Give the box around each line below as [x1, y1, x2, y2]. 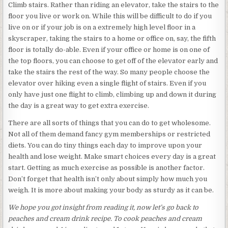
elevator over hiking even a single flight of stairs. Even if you [8, 79, 207, 87]
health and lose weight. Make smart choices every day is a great [8, 153, 216, 160]
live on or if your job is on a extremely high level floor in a [8, 23, 196, 31]
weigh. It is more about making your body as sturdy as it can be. [8, 186, 214, 194]
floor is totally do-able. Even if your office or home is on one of [8, 46, 210, 53]
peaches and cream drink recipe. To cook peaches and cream [8, 215, 203, 222]
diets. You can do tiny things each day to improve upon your [8, 141, 203, 149]
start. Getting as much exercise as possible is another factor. [8, 164, 205, 172]
